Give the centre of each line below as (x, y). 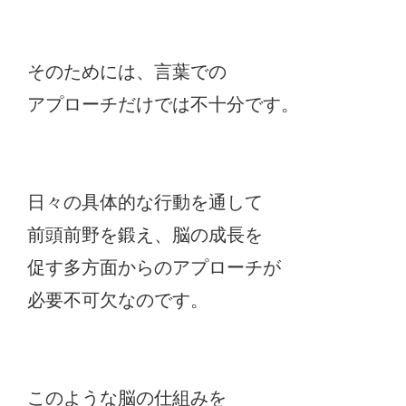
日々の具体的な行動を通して (145, 202)
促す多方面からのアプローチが (154, 267)
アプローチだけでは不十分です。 (163, 104)
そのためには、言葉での (127, 71)
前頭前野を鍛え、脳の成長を (145, 234)
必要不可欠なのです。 (118, 300)
